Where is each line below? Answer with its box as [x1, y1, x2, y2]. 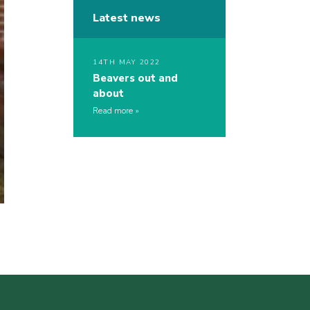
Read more [93, 105, 133, 117]
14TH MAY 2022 [93, 57, 161, 68]
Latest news [93, 10, 161, 26]
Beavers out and [93, 71, 178, 86]
